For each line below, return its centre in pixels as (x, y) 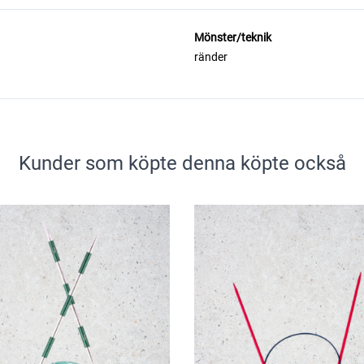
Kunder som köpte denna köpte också (182, 163)
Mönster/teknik (233, 37)
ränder (211, 57)
